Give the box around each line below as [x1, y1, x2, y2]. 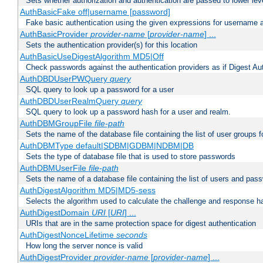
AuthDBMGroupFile [19, 119, 95, 129]
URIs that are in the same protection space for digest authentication [26, 219, 256, 228]
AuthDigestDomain [19, 208, 92, 218]
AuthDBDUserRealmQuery [19, 96, 121, 106]
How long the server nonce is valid [26, 241, 143, 251]
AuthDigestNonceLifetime [19, 230, 116, 240]
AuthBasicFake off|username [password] [19, 7, 170, 17]
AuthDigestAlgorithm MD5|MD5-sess [19, 186, 156, 195]
